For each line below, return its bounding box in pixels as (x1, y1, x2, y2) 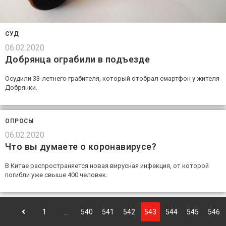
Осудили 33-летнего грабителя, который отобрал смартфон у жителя (5, 74, 219, 82)
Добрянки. (5, 83, 37, 91)
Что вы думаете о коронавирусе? (5, 141, 156, 152)
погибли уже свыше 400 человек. (5, 171, 107, 179)
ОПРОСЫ (5, 117, 34, 125)
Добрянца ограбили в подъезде (5, 53, 150, 65)
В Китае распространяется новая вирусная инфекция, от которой (5, 161, 209, 169)
